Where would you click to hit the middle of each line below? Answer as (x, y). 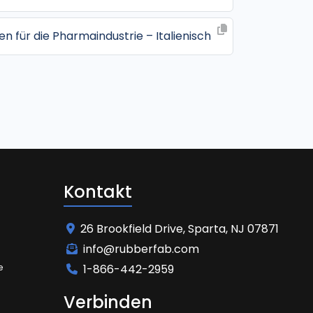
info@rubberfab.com (141, 249)
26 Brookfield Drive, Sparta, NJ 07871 (180, 228)
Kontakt (98, 191)
